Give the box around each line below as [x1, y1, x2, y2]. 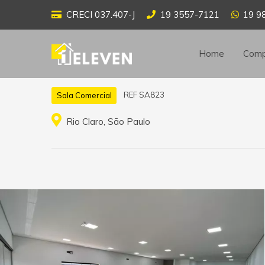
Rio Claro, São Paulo [63, 116, 150, 127]
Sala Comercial [56, 90, 112, 100]
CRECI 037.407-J [66, 9, 135, 20]
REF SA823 [123, 90, 164, 100]
